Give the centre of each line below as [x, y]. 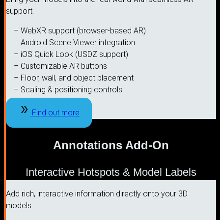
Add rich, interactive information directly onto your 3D [97, 193]
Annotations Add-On [111, 145]
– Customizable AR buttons [60, 66]
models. [19, 205]
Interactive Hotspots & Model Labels [111, 172]
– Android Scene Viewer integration [74, 42]
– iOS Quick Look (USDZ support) [71, 54]
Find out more [56, 112]
